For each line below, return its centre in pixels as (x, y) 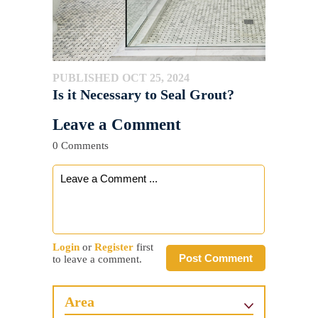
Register (114, 247)
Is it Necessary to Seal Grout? (143, 95)
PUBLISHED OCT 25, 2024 (121, 78)
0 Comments (81, 146)
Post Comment (216, 258)
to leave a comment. (97, 259)
